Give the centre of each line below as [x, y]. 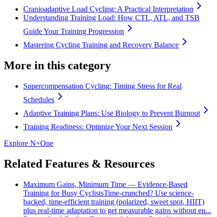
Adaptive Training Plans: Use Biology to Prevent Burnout [112, 113]
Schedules [39, 100]
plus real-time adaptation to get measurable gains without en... [117, 210]
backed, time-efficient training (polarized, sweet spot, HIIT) [114, 201]
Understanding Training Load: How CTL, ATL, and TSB [111, 18]
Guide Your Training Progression [74, 31]
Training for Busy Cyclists [63, 193]
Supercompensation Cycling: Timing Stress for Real [102, 86]
